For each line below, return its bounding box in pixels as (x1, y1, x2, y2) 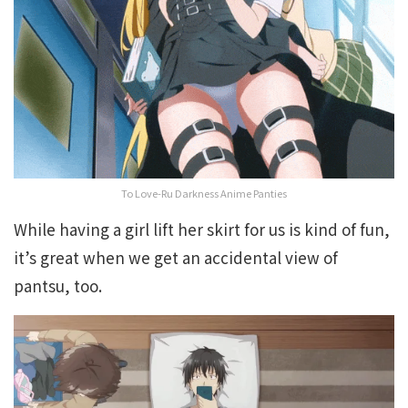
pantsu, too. (14, 274, 102, 298)
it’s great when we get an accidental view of (14, 246, 338, 270)
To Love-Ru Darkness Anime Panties (121, 186, 287, 201)
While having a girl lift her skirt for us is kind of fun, (14, 218, 390, 241)
